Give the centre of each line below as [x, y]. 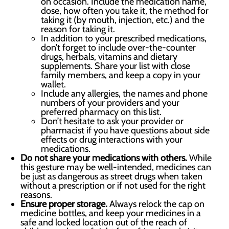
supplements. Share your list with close [116, 66]
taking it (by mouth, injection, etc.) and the [123, 20]
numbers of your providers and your [110, 103]
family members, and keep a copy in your [121, 75]
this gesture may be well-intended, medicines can [116, 167]
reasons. [36, 195]
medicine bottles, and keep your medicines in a [111, 213]
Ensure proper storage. [65, 204]
